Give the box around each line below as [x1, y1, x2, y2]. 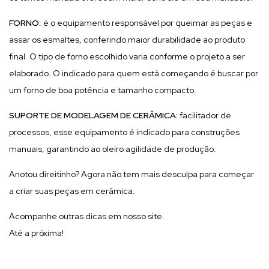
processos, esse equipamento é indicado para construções [9, 126, 240, 138]
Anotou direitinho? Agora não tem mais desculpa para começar [9, 168, 254, 180]
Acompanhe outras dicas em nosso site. [9, 210, 165, 222]
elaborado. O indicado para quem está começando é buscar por [9, 67, 258, 79]
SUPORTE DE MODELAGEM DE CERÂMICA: [9, 109, 180, 121]
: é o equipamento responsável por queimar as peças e [39, 17, 252, 28]
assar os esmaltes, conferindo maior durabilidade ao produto [9, 34, 245, 45]
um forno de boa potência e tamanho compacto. [9, 84, 196, 95]
